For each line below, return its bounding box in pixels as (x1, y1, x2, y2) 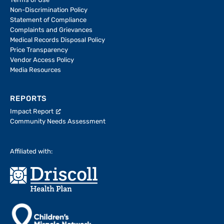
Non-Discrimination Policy (10, 6, 87, 13)
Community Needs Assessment (10, 118, 105, 125)
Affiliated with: (10, 148, 52, 155)
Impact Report (10, 108, 53, 115)
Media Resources (10, 66, 61, 73)
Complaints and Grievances (10, 26, 92, 33)
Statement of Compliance (10, 16, 86, 23)
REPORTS (10, 95, 47, 103)
